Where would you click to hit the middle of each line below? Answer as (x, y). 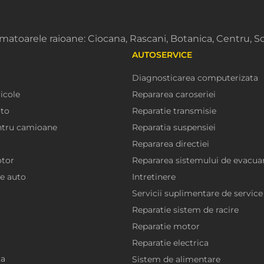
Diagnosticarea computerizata (195, 78)
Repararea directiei (171, 144)
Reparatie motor (166, 227)
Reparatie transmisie (174, 111)
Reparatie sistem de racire (185, 210)
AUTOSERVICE (162, 55)
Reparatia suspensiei (174, 128)
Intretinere (154, 177)
